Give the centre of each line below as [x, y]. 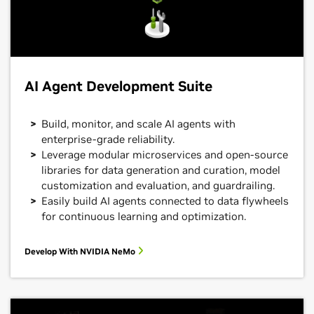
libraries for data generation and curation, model [161, 170]
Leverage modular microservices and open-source [165, 155]
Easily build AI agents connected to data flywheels [165, 201]
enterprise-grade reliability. [108, 139]
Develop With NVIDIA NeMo [81, 252]
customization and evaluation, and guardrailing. [158, 186]
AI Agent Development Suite [118, 87]
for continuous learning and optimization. [144, 217]
